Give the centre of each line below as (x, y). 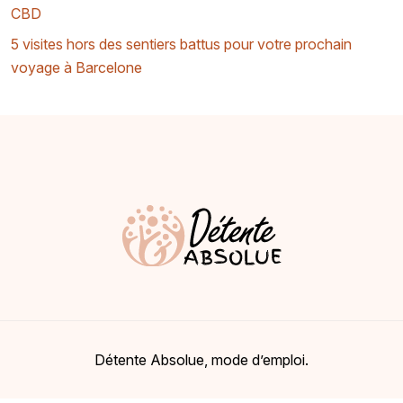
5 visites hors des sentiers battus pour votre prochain (181, 44)
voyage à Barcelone (76, 67)
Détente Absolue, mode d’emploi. (201, 360)
